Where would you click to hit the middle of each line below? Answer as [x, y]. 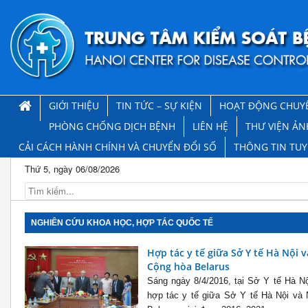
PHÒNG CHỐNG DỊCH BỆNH [112, 126]
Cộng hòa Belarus [188, 267]
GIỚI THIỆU [74, 106]
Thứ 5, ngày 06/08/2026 [72, 169]
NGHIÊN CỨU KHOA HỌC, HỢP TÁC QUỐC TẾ [122, 223]
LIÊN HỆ [210, 126]
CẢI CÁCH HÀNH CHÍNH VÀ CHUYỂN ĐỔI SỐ [118, 147]
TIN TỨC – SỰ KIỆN [159, 106]
